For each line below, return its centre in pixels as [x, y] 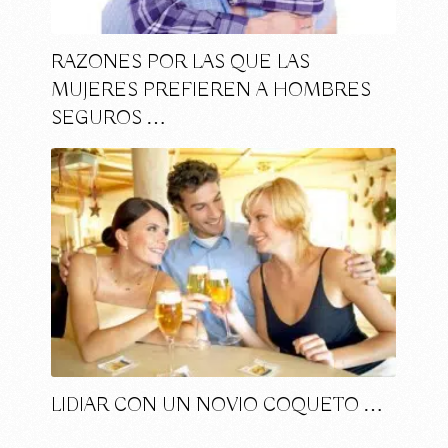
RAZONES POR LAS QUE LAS [181, 62]
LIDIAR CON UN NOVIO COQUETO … [217, 405]
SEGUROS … [109, 118]
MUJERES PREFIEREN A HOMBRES [211, 90]
